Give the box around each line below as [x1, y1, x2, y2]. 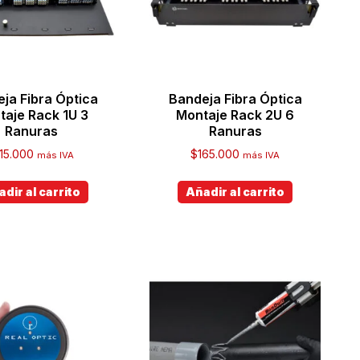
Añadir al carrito [186, 184, 285, 198]
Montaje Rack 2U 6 [176, 106, 295, 123]
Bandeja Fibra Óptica [168, 90, 302, 107]
